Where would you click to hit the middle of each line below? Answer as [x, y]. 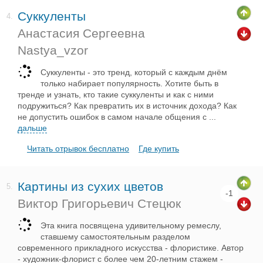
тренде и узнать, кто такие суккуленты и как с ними [116, 95]
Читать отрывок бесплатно [78, 149]
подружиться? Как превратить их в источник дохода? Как [127, 106]
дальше [32, 128]
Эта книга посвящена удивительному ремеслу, [131, 225]
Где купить [159, 149]
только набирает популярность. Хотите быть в [129, 83]
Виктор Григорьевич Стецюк [99, 203]
